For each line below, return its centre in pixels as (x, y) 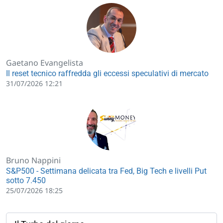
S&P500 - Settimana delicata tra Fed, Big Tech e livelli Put (106, 171)
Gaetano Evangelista (45, 62)
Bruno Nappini (33, 160)
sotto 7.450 (26, 180)
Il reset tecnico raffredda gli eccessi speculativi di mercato (107, 73)
